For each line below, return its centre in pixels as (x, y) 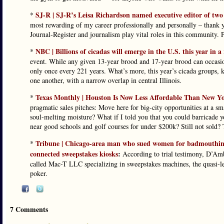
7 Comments (29, 209)
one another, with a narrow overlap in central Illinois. (106, 80)
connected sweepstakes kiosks (74, 154)
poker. (39, 173)
